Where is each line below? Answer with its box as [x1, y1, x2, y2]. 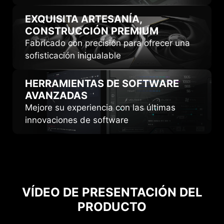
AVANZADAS [25, 89, 87, 101]
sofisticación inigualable [25, 50, 121, 60]
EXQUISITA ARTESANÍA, [25, 12, 142, 25]
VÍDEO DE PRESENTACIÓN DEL [21, 185, 202, 200]
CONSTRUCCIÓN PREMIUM [25, 24, 158, 37]
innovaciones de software [25, 114, 128, 125]
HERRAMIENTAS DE [25, 77, 122, 89]
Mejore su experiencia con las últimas [25, 102, 175, 112]
